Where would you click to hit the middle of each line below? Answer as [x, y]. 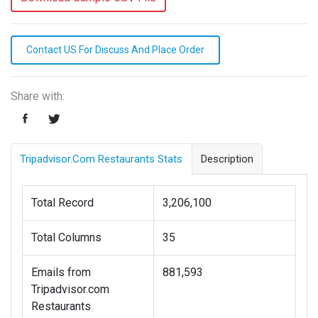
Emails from [61, 273]
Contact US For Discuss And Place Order [115, 50]
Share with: [38, 97]
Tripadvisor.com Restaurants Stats [101, 159]
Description [227, 159]
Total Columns [66, 238]
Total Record [62, 203]
